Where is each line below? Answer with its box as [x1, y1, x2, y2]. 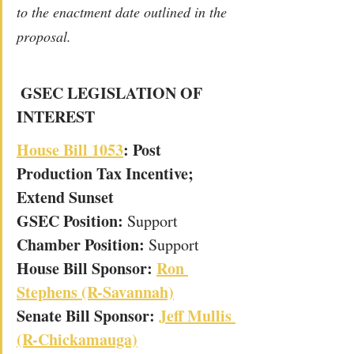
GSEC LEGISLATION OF [21, 81, 206, 104]
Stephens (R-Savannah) [17, 280, 174, 303]
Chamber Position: [17, 232, 149, 256]
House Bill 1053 [17, 137, 123, 161]
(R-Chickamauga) [17, 327, 137, 351]
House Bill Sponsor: [17, 256, 156, 280]
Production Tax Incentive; [17, 161, 198, 185]
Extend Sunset [17, 185, 114, 209]
